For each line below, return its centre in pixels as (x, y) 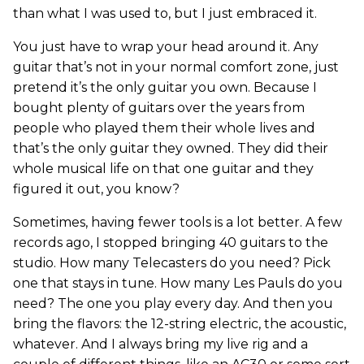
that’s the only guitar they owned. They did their (171, 148)
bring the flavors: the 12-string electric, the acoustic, (180, 323)
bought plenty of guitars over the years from (159, 107)
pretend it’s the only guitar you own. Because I (165, 87)
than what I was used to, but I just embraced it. (165, 13)
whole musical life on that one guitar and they (163, 168)
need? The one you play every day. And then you (173, 303)
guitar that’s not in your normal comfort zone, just (176, 67)
